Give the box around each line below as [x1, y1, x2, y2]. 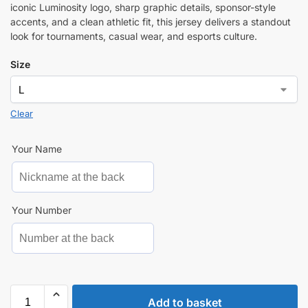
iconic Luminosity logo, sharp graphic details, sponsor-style [10, 1, 276, 14]
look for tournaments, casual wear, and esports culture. [10, 30, 257, 43]
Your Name [12, 143, 62, 155]
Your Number [12, 204, 71, 217]
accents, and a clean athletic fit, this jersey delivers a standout [10, 16, 291, 28]
